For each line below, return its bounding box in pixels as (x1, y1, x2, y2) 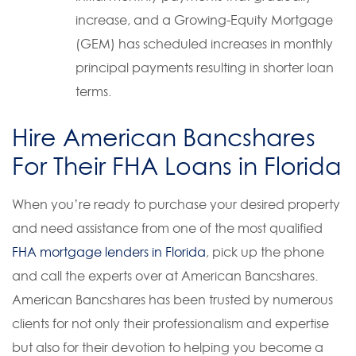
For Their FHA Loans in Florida (12, 152, 342, 180)
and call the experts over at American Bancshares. (12, 268, 318, 284)
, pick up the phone (206, 244, 324, 260)
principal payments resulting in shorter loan (75, 60, 334, 75)
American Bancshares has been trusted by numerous (12, 292, 333, 308)
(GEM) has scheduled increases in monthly (75, 36, 333, 52)
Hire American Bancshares (12, 123, 315, 152)
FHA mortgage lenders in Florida (12, 244, 206, 260)
